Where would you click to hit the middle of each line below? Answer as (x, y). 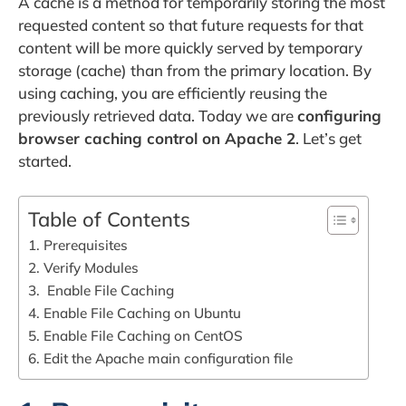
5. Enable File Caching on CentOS (135, 335)
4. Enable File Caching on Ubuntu (135, 313)
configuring (339, 116)
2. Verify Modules (83, 267)
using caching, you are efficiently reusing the (173, 93)
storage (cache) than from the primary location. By (195, 71)
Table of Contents (109, 219)
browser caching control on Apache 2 (157, 139)
